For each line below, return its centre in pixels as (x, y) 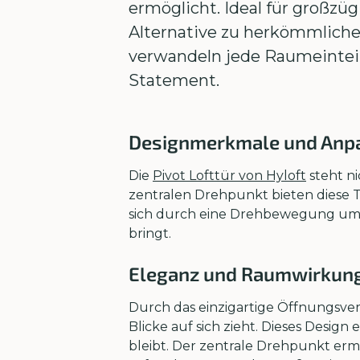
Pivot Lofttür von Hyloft (229, 176)
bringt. (150, 233)
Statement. (174, 80)
